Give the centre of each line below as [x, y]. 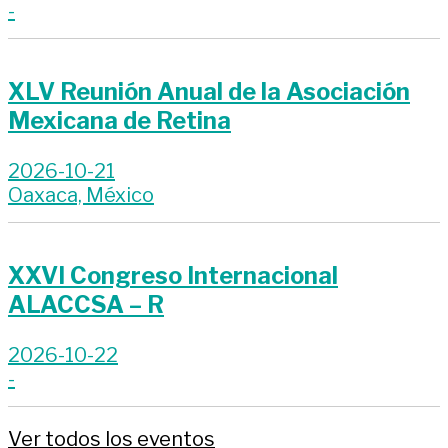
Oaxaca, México [81, 194]
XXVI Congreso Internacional [173, 276]
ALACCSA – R [86, 305]
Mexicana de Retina [119, 121]
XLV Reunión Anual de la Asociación [209, 92]
